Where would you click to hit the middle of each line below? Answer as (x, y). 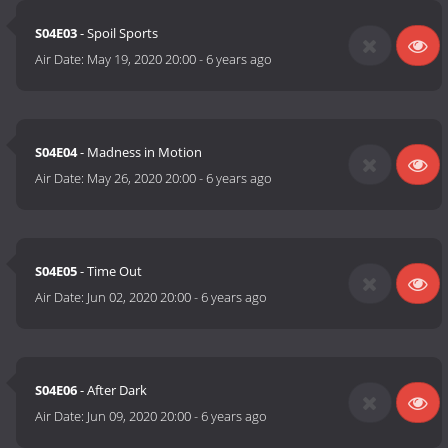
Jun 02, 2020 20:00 (139, 297)
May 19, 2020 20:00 (142, 59)
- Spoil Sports (118, 33)
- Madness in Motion (140, 152)
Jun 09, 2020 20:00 (139, 416)
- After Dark (112, 390)
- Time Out (110, 271)
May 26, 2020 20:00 (142, 178)
